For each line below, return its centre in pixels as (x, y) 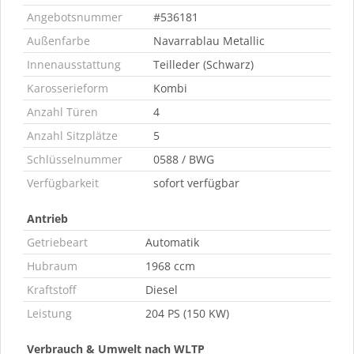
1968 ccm (170, 266)
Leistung (49, 313)
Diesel (161, 290)
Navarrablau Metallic (209, 41)
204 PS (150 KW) (187, 313)
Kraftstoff (51, 290)
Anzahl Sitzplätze (72, 136)
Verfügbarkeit (62, 183)
